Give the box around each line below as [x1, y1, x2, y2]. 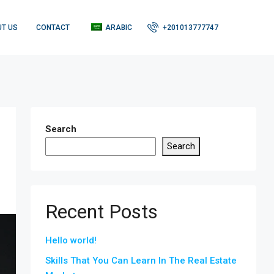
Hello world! [45, 235, 97, 246]
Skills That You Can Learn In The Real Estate [45, 255, 237, 266]
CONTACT [36, 23, 70, 32]
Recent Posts [45, 200, 158, 223]
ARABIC [105, 23, 132, 32]
